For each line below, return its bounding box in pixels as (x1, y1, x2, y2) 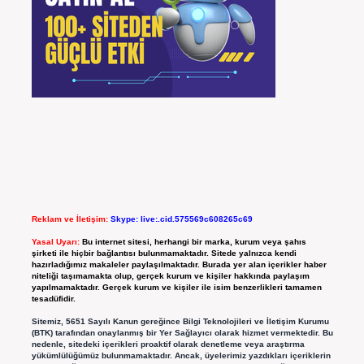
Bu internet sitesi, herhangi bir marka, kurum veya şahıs (81, 237, 306, 247)
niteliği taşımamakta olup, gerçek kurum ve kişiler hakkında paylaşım (31, 271, 310, 281)
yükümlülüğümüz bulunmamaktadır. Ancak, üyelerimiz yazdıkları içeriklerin (31, 351, 331, 361)
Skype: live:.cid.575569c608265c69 (110, 214, 253, 224)
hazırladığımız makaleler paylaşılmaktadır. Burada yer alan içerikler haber (31, 260, 327, 270)
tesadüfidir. (31, 294, 76, 304)
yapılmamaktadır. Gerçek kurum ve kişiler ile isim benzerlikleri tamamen (31, 283, 322, 292)
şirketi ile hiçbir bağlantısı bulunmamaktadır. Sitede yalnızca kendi (31, 249, 297, 258)
